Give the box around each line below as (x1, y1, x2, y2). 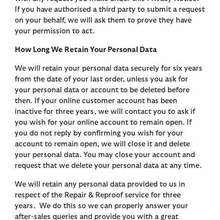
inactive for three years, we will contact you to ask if (15, 108, 195, 116)
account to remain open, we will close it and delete (15, 140, 190, 148)
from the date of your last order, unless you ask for (15, 76, 188, 83)
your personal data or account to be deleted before (15, 86, 190, 94)
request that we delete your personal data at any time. (15, 162, 202, 170)
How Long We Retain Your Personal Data (15, 46, 157, 54)
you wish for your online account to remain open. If (15, 119, 192, 127)
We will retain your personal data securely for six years (15, 65, 202, 73)
